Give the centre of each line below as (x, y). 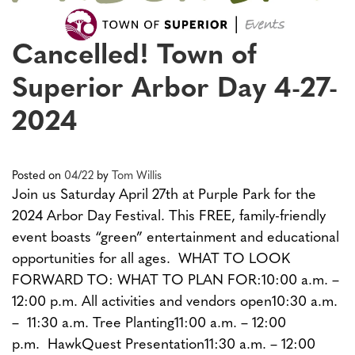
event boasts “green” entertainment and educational (176, 238)
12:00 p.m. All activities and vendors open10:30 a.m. (175, 302)
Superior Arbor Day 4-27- (175, 90)
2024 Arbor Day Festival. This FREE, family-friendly (169, 216)
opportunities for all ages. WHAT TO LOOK (151, 259)
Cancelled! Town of (134, 56)
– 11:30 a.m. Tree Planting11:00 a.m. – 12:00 (149, 323)
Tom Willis (137, 176)
